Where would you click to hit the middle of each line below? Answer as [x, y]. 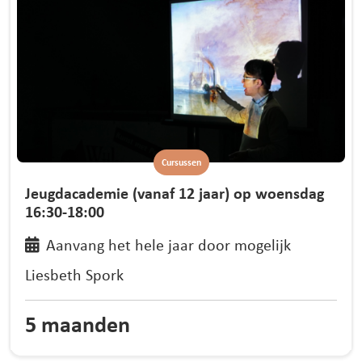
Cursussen [181, 163]
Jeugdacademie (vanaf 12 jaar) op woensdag [175, 193]
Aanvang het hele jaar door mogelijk [168, 244]
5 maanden [78, 324]
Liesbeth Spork [75, 275]
